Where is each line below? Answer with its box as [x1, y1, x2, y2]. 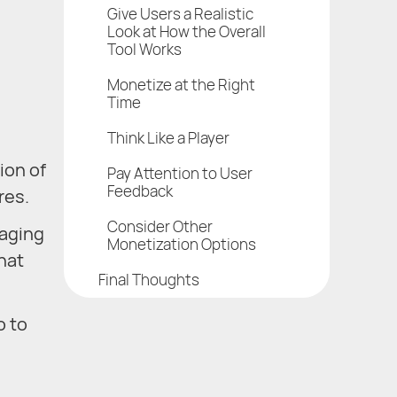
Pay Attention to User [107, 162, 253, 183]
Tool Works [107, 38, 182, 59]
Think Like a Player [107, 127, 230, 148]
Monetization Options [107, 233, 256, 254]
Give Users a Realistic [107, 3, 253, 24]
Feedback [107, 180, 173, 201]
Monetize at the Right [107, 74, 255, 95]
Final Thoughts [98, 269, 199, 290]
